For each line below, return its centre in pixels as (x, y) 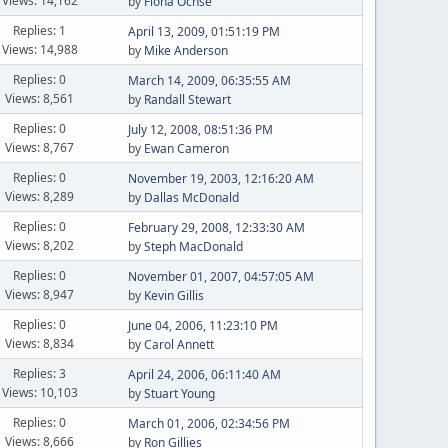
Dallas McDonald (191, 197)
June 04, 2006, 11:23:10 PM (202, 325)
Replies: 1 (40, 30)
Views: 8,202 (40, 245)
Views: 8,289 (40, 196)
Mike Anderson (185, 50)
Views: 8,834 (40, 343)
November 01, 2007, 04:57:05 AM (220, 276)
